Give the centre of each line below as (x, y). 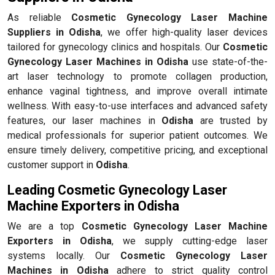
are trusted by (230, 120)
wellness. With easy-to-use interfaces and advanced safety (137, 106)
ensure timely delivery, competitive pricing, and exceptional (137, 150)
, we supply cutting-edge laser (190, 241)
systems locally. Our (64, 255)
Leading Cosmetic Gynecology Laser (117, 190)
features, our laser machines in (85, 120)
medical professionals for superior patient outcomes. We (137, 135)
